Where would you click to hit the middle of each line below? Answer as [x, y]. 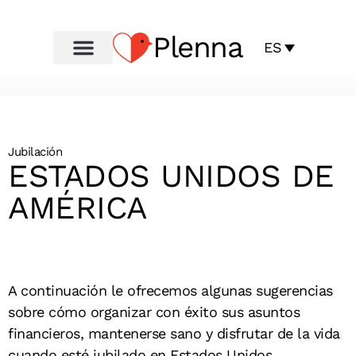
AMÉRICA [77, 208]
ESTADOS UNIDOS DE [171, 176]
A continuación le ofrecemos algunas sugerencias [170, 290]
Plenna [197, 47]
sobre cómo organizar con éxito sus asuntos [154, 312]
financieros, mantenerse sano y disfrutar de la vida [174, 333]
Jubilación [35, 152]
